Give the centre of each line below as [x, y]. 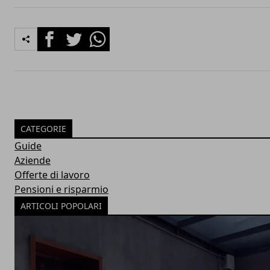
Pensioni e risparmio [61, 189]
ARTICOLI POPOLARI [61, 206]
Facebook [59, 34]
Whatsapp [108, 34]
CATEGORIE [43, 129]
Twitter [77, 34]
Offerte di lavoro [52, 175]
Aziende [33, 160]
